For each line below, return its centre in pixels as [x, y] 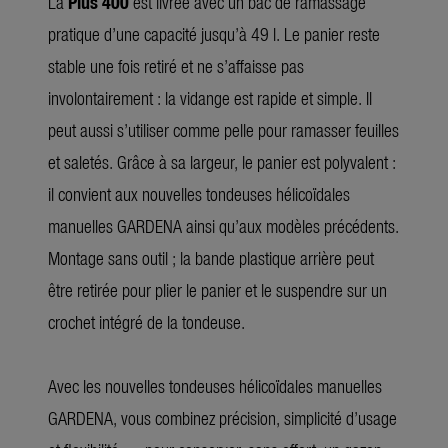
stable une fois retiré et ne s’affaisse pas [176, 65]
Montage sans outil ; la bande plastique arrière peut [211, 257]
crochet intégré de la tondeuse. [146, 321]
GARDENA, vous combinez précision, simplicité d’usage [222, 417]
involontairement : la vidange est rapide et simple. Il [210, 97]
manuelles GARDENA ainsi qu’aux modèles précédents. [223, 225]
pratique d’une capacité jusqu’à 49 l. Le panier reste [214, 33]
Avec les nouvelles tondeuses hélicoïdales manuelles [215, 385]
